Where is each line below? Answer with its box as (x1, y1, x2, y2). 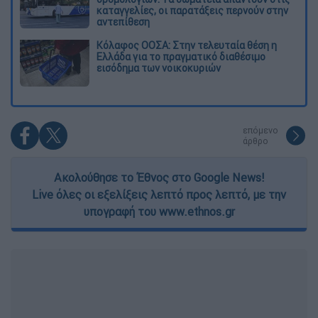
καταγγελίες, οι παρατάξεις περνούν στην (97, 4, 288, 17)
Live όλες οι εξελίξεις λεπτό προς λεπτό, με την (32, 187, 286, 202)
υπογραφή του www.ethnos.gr (83, 204, 235, 219)
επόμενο (243, 125, 278, 136)
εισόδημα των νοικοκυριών (97, 62, 221, 75)
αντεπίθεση (97, 15, 150, 28)
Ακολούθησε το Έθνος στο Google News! (54, 170, 264, 185)
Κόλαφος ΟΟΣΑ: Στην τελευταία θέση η (97, 39, 277, 53)
